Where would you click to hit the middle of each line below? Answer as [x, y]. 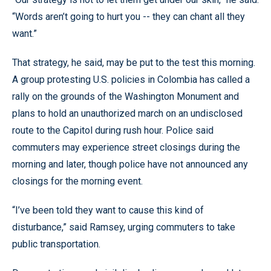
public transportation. [56, 244]
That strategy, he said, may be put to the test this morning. [134, 63]
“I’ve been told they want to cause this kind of [108, 210]
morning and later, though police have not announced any [130, 164]
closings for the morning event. [77, 181]
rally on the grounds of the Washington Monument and [126, 96]
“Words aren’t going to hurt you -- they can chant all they [129, 17]
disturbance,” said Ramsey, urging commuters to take [124, 227]
